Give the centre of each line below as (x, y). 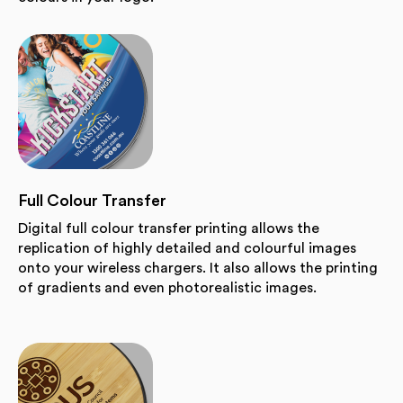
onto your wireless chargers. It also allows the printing (198, 268)
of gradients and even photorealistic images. (167, 287)
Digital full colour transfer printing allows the (169, 228)
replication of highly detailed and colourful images (187, 248)
